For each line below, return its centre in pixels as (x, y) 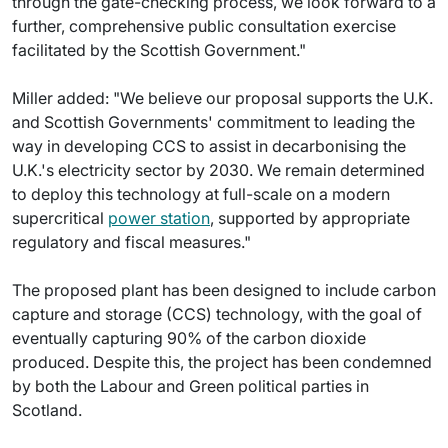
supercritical (60, 218)
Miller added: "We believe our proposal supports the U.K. (222, 98)
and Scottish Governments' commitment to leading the (213, 122)
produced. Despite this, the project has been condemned (222, 362)
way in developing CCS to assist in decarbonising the (209, 146)
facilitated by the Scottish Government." (159, 50)
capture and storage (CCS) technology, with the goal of (217, 314)
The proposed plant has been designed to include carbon (224, 290)
